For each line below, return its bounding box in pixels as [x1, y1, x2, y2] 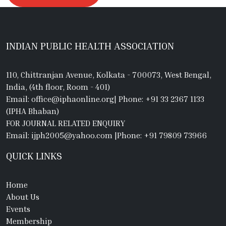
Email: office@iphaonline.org [6, 93, 114, 104]
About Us [6, 191, 39, 202]
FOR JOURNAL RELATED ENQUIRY [6, 118, 125, 128]
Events [6, 203, 30, 214]
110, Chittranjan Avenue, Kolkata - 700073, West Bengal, [6, 69, 211, 80]
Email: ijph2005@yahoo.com [6, 130, 115, 140]
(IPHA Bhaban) [6, 105, 59, 116]
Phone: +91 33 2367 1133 [117, 93, 204, 104]
